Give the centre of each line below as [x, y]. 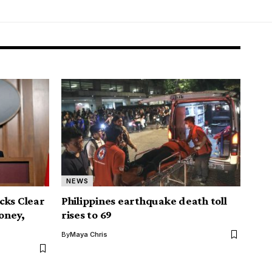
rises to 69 [87, 215]
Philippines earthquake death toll [144, 201]
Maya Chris [89, 235]
